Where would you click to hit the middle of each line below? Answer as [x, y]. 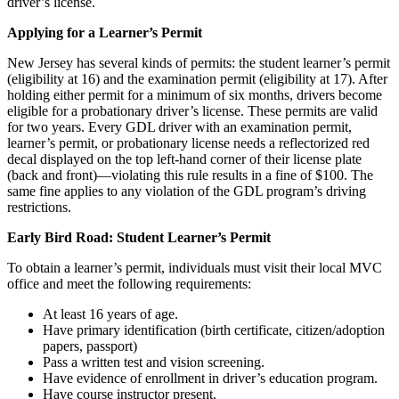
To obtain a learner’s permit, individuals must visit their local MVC [195, 267]
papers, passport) [90, 346]
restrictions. [39, 207]
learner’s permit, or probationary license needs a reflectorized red [188, 142]
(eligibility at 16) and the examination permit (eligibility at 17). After [197, 78]
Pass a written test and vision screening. [154, 362]
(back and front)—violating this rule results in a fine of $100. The [190, 175]
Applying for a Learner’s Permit [105, 32]
